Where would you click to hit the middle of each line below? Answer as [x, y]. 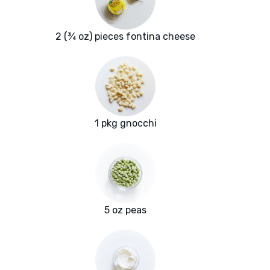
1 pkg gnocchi [125, 124]
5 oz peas [125, 210]
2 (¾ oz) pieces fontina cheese [125, 37]
